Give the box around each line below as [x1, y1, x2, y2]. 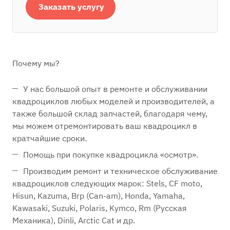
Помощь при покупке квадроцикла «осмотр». [23, 149, 198, 160]
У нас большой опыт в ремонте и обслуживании [23, 84, 207, 94]
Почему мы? [12, 58, 60, 69]
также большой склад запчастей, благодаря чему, [12, 108, 207, 119]
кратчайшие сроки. [12, 133, 87, 144]
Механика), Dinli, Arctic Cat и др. [12, 215, 135, 226]
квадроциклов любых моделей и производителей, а [12, 96, 215, 107]
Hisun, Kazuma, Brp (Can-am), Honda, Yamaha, [12, 190, 185, 201]
